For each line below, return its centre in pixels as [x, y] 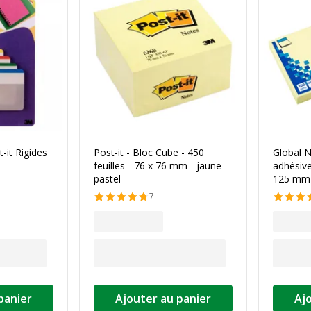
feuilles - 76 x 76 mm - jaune [158, 166]
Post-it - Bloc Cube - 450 [149, 152]
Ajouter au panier [163, 299]
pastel [107, 179]
